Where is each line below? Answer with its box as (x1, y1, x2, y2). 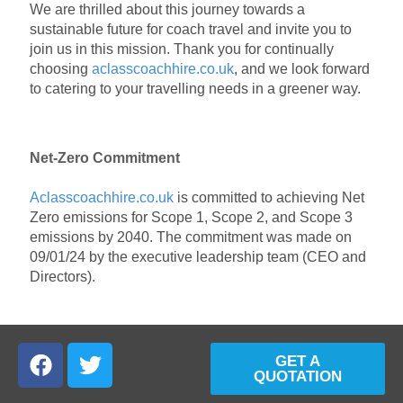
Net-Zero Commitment (30, 149, 184, 166)
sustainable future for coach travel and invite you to (30, 21, 352, 37)
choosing (30, 60, 92, 76)
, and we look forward (234, 60, 370, 76)
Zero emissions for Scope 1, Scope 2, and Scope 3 (30, 209, 353, 225)
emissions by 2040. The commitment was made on (30, 228, 352, 245)
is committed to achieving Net (174, 189, 364, 205)
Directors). (30, 268, 95, 284)
